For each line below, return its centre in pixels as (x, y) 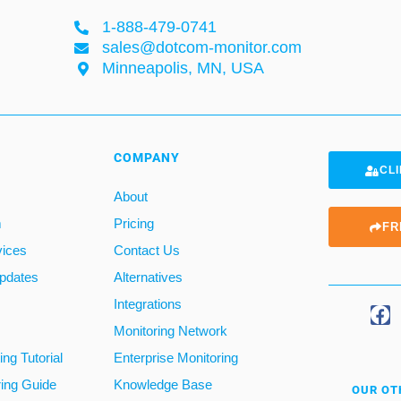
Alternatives (148, 277)
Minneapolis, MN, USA (183, 68)
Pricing (134, 224)
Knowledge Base (163, 385)
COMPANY (147, 158)
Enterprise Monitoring (176, 358)
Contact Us (147, 251)
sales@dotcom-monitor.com (202, 48)
